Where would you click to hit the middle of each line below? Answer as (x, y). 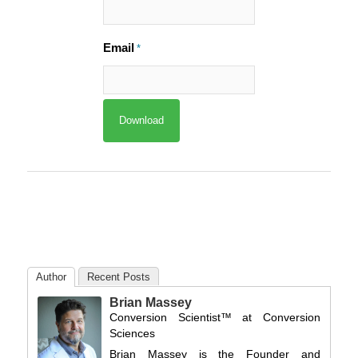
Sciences (132, 333)
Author (51, 276)
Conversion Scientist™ (170, 317)
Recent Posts (118, 276)
